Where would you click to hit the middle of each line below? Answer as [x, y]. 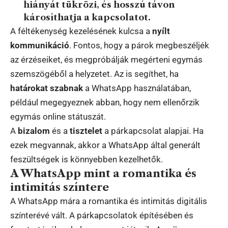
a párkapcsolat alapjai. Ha [153, 131]
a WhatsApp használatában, [137, 88]
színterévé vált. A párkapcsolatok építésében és [102, 216]
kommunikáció [40, 46]
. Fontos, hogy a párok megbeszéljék [139, 46]
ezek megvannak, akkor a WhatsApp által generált [105, 145]
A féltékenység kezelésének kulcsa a [81, 31]
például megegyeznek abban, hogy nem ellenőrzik [105, 103]
